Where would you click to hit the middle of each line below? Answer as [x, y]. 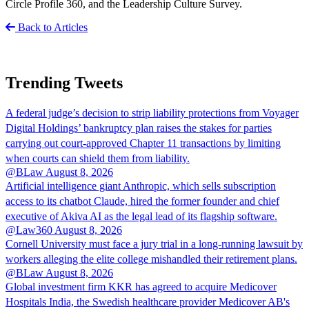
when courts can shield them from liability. [98, 159]
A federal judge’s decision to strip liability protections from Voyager [152, 113]
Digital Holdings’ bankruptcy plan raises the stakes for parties [139, 128]
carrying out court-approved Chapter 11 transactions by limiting [143, 143]
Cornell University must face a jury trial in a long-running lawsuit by [154, 244]
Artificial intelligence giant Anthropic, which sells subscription [141, 186]
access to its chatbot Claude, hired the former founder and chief [142, 201]
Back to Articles [51, 27]
